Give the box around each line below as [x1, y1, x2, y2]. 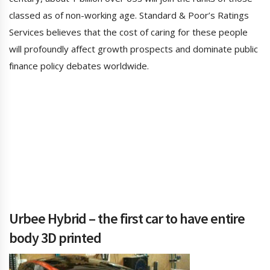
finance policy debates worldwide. [9, 60, 149, 72]
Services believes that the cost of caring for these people [9, 26, 248, 39]
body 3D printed [9, 228, 101, 248]
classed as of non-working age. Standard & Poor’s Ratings [9, 9, 249, 22]
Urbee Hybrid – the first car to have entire [9, 209, 245, 228]
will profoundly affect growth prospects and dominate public [9, 43, 258, 55]
